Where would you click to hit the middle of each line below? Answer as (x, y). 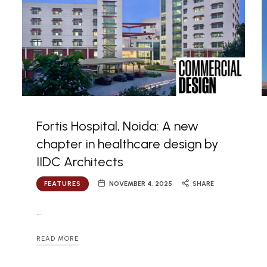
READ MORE (57, 239)
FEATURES (62, 184)
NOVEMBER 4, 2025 (141, 184)
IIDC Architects (80, 162)
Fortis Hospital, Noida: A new (117, 126)
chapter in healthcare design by (127, 144)
